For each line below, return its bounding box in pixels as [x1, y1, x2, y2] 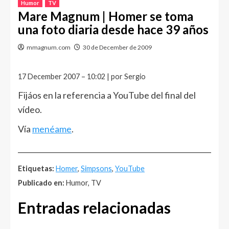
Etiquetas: [18, 164, 54, 173]
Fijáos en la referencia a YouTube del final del [18, 89, 196, 101]
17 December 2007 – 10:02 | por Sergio [18, 72, 146, 81]
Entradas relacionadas [18, 198, 171, 217]
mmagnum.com [27, 43, 71, 51]
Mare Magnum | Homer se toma [18, 9, 193, 24]
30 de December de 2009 [83, 43, 152, 51]
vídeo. [18, 104, 42, 115]
